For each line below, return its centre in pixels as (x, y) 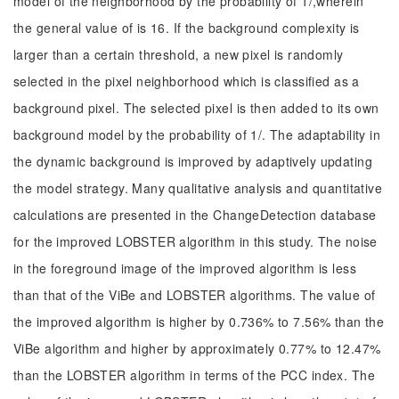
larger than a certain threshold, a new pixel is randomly (179, 54)
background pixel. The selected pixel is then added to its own (196, 108)
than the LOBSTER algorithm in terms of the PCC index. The (194, 375)
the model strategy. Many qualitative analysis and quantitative (198, 188)
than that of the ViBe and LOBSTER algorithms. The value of (195, 295)
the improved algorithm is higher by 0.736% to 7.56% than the (199, 322)
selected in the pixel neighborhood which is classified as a (187, 81)
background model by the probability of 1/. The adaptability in (197, 134)
